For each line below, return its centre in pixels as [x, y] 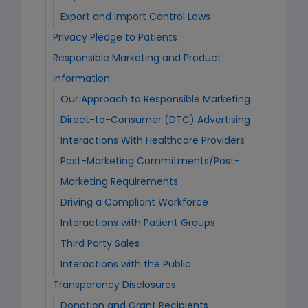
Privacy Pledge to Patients [115, 38]
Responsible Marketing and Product [137, 59]
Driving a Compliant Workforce [134, 203]
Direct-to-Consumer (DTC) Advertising [155, 121]
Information [81, 79]
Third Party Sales [100, 244]
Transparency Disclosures [114, 286]
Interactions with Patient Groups [138, 224]
